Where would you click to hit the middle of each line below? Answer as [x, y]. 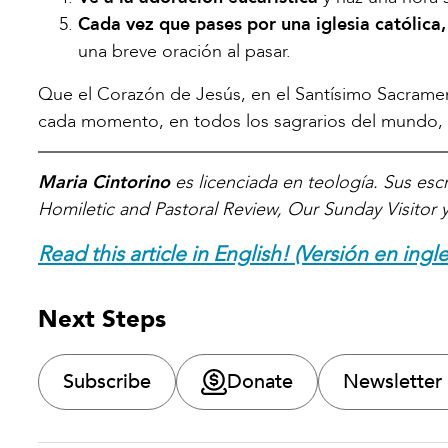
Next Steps [102, 319]
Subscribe [107, 381]
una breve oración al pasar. [184, 51]
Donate [260, 381]
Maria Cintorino [104, 182]
